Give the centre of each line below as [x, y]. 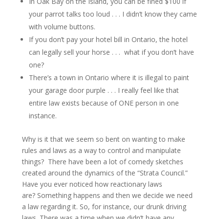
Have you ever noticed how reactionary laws [92, 184]
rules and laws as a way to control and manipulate [101, 150]
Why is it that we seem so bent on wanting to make [103, 139]
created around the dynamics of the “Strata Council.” [105, 173]
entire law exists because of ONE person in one [104, 103]
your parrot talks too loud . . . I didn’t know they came [113, 14]
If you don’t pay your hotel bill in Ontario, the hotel [108, 39]
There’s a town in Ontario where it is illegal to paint [109, 77]
